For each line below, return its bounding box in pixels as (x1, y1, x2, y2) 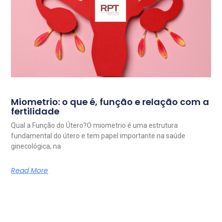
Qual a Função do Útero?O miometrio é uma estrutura (11, 121, 178, 130)
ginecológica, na (11, 142, 61, 151)
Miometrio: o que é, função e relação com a (11, 96, 210, 109)
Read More (11, 166, 49, 176)
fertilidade (11, 105, 60, 118)
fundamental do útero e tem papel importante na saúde (11, 132, 186, 140)
